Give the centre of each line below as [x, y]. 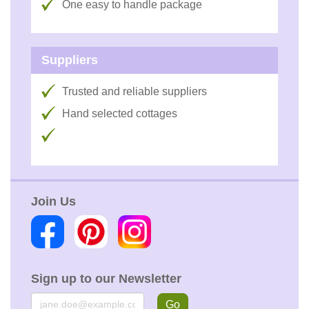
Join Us [53, 202]
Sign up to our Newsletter [106, 279]
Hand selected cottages [120, 114]
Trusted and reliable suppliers [134, 92]
